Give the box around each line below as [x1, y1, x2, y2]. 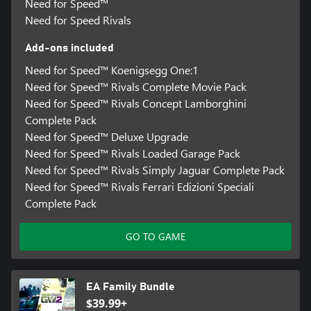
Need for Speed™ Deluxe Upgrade [24, 128, 188, 144]
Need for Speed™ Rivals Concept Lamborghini [24, 95, 246, 110]
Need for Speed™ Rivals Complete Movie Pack [24, 78, 246, 94]
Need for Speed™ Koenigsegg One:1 [24, 62, 199, 77]
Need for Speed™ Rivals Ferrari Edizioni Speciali [24, 178, 254, 194]
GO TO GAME [126, 229, 185, 243]
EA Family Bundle [86, 280, 175, 292]
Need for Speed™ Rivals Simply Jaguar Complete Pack [24, 162, 285, 177]
